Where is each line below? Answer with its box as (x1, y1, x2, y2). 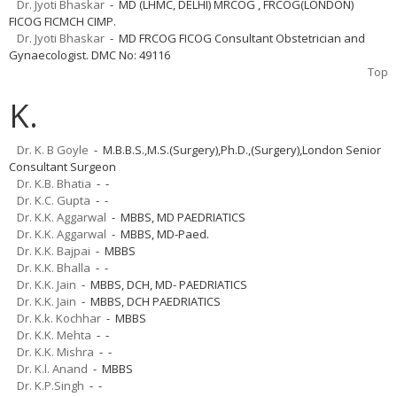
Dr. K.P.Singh (17, 377, 84, 393)
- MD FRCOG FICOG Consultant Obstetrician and (105, 29, 365, 46)
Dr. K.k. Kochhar (17, 309, 101, 326)
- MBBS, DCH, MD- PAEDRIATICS (76, 276, 247, 292)
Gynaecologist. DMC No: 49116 (9, 46, 170, 63)
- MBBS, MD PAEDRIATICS (106, 208, 245, 225)
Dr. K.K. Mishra (17, 343, 94, 360)
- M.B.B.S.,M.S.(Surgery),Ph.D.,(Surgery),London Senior (89, 141, 381, 158)
